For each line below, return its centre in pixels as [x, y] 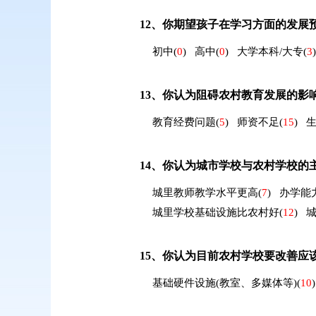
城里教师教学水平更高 [205, 193]
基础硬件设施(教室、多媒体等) [224, 283]
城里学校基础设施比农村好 [215, 212]
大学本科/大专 [270, 51]
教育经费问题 [184, 122]
